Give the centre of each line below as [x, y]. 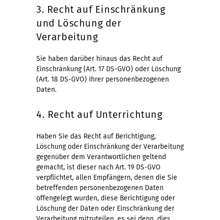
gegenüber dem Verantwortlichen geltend [101, 157]
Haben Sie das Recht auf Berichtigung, [96, 136]
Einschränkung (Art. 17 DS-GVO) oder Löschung [109, 69]
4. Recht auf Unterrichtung [99, 114]
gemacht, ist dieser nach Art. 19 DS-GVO [98, 167]
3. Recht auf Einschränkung [101, 9]
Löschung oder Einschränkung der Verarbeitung [110, 146]
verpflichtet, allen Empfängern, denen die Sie [107, 177]
